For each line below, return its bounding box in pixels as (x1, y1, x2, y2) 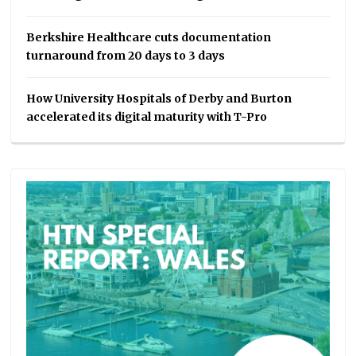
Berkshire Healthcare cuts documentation (26, 30, 272, 45)
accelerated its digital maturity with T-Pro (26, 110, 268, 125)
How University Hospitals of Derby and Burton (26, 91, 292, 106)
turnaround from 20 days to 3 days (26, 48, 226, 64)
